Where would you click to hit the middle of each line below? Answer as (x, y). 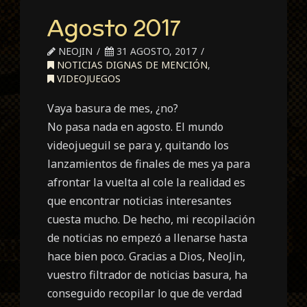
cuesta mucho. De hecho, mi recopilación (151, 219)
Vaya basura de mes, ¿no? (113, 108)
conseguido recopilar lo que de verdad (145, 293)
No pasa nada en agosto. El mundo (136, 126)
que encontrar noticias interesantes (140, 200)
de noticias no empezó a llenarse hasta (148, 237)
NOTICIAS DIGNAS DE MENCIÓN (131, 64)
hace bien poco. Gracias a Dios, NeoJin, (147, 256)
